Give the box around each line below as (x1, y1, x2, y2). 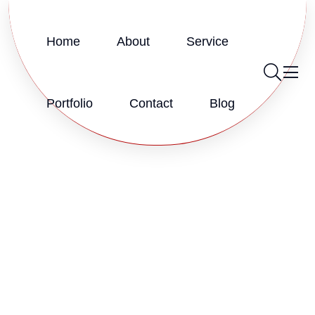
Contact (129, 96, 173, 110)
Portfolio (46, 96, 93, 110)
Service (186, 34, 229, 49)
